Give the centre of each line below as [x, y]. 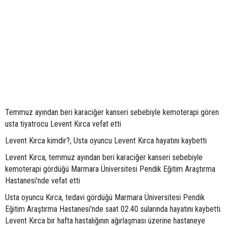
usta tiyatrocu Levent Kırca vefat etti [63, 124]
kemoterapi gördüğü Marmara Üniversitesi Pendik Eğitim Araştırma [110, 169]
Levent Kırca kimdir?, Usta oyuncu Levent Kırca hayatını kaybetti [106, 141]
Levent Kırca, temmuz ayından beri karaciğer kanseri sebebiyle [104, 158]
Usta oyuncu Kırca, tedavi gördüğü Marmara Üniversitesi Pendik [105, 198]
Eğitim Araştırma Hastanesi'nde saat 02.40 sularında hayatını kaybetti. [113, 209]
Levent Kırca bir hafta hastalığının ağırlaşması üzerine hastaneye [105, 221]
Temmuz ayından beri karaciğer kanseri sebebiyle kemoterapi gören [112, 112]
